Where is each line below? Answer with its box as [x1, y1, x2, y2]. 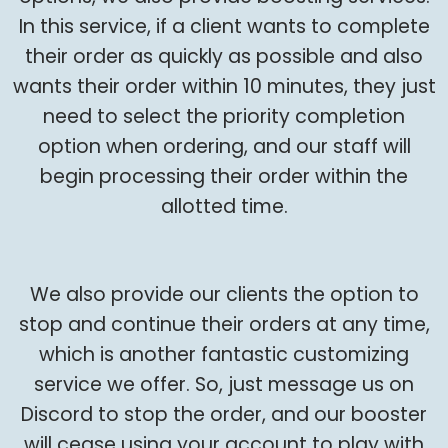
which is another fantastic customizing [39, 340, 409, 368]
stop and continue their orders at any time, [18, 310, 430, 338]
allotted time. [160, 193, 288, 221]
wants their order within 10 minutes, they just [12, 73, 436, 101]
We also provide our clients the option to [29, 280, 419, 308]
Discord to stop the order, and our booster [21, 400, 427, 428]
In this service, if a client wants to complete [18, 13, 430, 41]
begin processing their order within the [40, 163, 408, 191]
